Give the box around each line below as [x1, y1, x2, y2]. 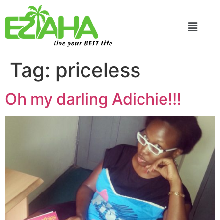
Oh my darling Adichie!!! [5, 89, 181, 109]
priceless [55, 57, 140, 82]
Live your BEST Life [53, 37, 112, 51]
